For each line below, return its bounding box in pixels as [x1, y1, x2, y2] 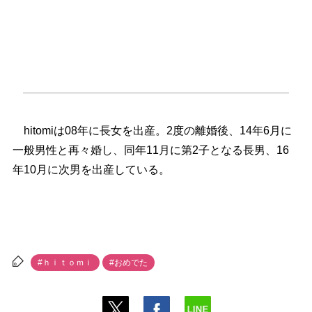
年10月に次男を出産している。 [12, 164, 170, 176]
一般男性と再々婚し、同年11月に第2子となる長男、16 [12, 144, 289, 157]
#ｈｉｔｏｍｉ [37, 258, 93, 268]
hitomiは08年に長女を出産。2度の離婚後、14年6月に [12, 125, 292, 137]
